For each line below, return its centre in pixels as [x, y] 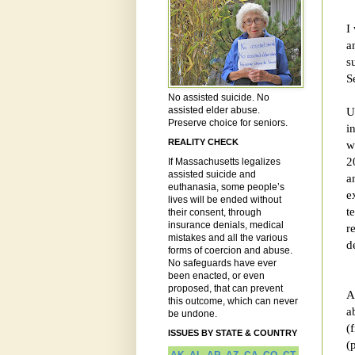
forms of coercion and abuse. [230, 251]
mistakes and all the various [228, 238]
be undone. [193, 314]
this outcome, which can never [233, 302]
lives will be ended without [225, 200]
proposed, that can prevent [225, 289]
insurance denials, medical [226, 225]
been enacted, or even [216, 276]
